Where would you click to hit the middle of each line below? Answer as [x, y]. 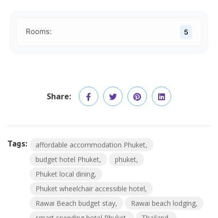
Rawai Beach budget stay [75, 203]
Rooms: [39, 31]
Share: [59, 96]
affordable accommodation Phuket [91, 145]
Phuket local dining [65, 174]
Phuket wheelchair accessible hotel [90, 188]
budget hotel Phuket [67, 159]
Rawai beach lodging [163, 203]
